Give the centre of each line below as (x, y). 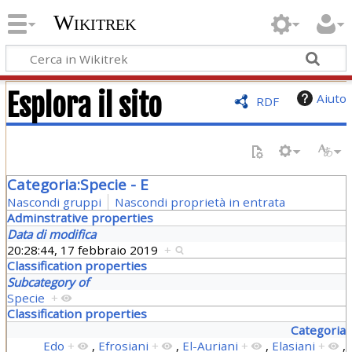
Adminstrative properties (80, 217)
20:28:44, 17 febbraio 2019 (85, 249)
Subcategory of (48, 282)
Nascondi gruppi (54, 202)
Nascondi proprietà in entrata (200, 202)
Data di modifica (51, 234)
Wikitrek (94, 23)
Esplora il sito (84, 105)
